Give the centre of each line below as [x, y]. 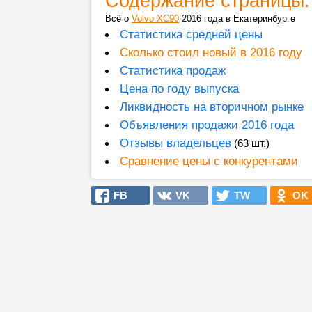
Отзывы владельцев [175, 143]
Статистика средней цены [191, 34]
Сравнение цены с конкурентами [209, 161]
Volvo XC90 [155, 18]
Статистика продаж [173, 70]
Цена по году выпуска [179, 88]
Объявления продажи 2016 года [207, 125]
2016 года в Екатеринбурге [237, 18]
